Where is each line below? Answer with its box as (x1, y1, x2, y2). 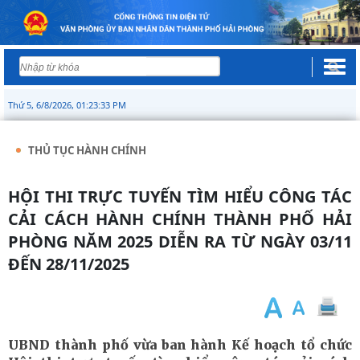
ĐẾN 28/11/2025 (8, 252, 129, 275)
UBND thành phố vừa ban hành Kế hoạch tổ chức (8, 336, 352, 353)
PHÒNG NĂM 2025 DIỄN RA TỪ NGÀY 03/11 (8, 230, 352, 252)
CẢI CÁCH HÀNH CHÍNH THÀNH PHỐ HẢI (8, 207, 352, 230)
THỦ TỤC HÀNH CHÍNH (28, 142, 146, 157)
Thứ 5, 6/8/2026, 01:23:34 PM (8, 98, 126, 111)
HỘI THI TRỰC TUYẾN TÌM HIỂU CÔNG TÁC (8, 185, 20, 207)
